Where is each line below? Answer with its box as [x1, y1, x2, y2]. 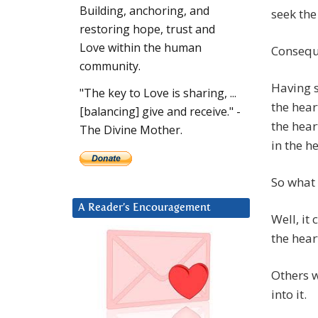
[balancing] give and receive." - [79, 104, 241, 120]
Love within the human [79, 40, 202, 56]
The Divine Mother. [79, 122, 182, 138]
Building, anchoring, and [79, 3, 209, 19]
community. [79, 58, 141, 75]
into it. [271, 286, 307, 303]
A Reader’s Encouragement [78, 202, 211, 214]
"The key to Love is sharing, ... [79, 85, 236, 102]
